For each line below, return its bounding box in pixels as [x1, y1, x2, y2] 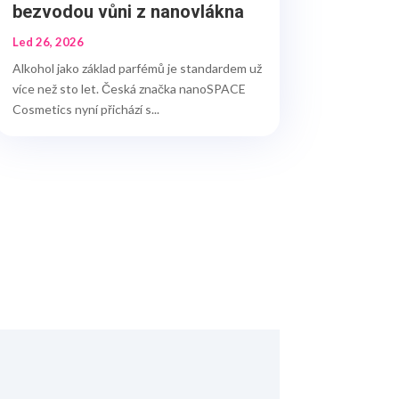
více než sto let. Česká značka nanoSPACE [12, 81, 246, 97]
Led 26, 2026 [12, 35, 84, 50]
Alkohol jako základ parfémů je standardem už [12, 61, 262, 77]
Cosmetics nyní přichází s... [12, 102, 159, 118]
